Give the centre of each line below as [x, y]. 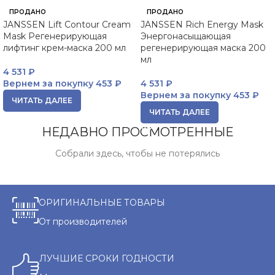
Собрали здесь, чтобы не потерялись [137, 153]
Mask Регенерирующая [55, 36]
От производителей [83, 222]
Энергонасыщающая [186, 36]
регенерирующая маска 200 [203, 48]
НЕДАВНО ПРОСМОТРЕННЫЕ [137, 132]
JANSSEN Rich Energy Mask [202, 25]
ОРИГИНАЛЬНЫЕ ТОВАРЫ [102, 203]
